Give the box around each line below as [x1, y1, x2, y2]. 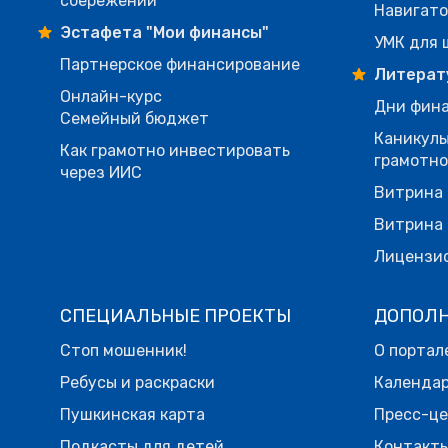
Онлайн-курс [60, 87, 162, 107]
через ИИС [60, 163, 142, 183]
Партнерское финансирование [60, 55, 300, 75]
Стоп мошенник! [60, 341, 187, 361]
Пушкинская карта [60, 405, 205, 425]
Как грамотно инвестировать [60, 141, 290, 161]
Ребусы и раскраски [60, 373, 215, 393]
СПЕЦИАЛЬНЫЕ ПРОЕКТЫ [60, 305, 291, 328]
